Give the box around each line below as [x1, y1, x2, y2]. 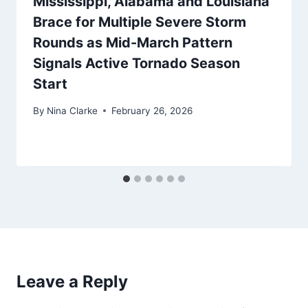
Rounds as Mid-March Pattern [33, 34, 232, 52]
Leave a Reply [16, 271, 128, 291]
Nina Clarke [47, 104, 98, 116]
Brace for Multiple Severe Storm [33, 14, 246, 31]
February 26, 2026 [111, 104, 193, 116]
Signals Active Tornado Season [33, 55, 240, 72]
